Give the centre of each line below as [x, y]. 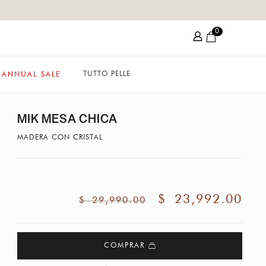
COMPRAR [126, 246]
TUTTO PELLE [107, 74]
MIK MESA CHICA [67, 119]
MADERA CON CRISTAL [60, 138]
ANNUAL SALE [31, 75]
